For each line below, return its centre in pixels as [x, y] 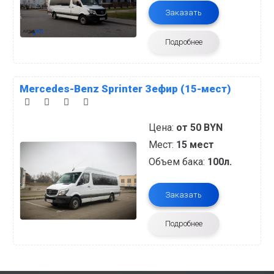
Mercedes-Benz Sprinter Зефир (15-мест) [125, 89]
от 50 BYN [200, 128]
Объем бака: [178, 161]
